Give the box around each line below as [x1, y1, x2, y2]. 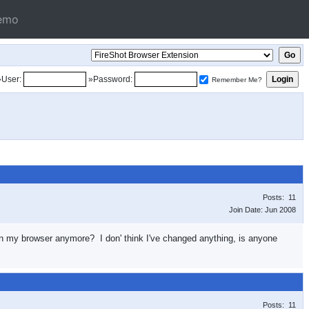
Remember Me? [212, 76, 262, 83]
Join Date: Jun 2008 [229, 206, 296, 214]
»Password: [88, 74, 132, 84]
